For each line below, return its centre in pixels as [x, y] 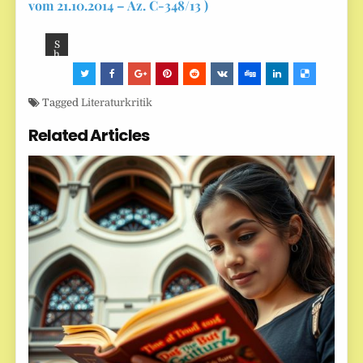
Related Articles [89, 135]
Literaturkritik [117, 102]
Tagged [61, 102]
